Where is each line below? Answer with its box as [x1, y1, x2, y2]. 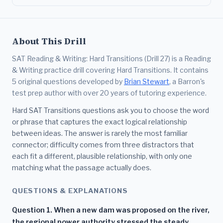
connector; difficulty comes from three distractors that [12, 140, 194, 149]
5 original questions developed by [12, 77, 124, 86]
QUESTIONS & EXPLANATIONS [12, 186, 128, 195]
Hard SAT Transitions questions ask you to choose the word [12, 106, 209, 114]
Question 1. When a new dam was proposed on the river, [12, 205, 210, 215]
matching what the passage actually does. [12, 163, 151, 172]
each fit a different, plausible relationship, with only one [12, 151, 192, 160]
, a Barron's [169, 77, 205, 86]
